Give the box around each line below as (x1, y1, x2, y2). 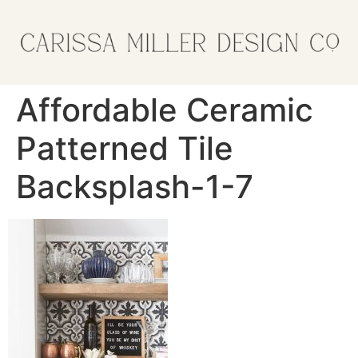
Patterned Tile (16, 128, 233, 168)
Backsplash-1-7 (16, 166, 253, 206)
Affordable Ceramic (16, 89, 313, 129)
